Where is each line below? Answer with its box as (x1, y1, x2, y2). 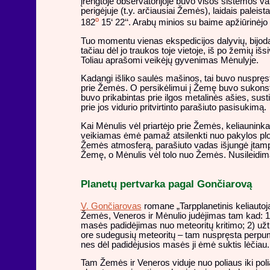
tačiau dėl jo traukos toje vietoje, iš (80, 45, 217, 55)
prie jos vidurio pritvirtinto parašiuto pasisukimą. (80, 102, 266, 113)
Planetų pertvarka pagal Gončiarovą (80, 178, 252, 190)
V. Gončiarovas (80, 201, 142, 211)
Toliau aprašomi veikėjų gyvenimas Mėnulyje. (80, 55, 259, 65)
